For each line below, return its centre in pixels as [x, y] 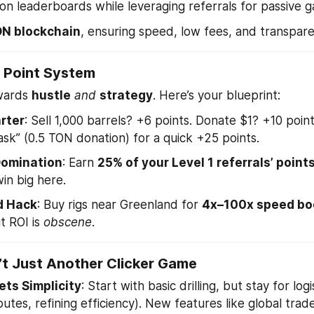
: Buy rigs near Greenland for [120, 204]
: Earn [80, 162]
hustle [51, 95]
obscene [68, 222]
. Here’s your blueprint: [217, 95]
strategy [126, 95]
